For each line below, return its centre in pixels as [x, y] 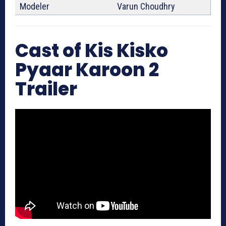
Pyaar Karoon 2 [87, 70]
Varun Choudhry [146, 7]
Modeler [35, 7]
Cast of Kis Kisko [92, 51]
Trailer [46, 89]
